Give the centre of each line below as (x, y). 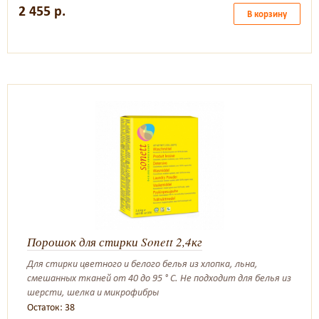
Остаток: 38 (51, 307)
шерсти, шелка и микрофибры (93, 292)
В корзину (267, 14)
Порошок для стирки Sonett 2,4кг (115, 242)
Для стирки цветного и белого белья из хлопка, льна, (142, 264)
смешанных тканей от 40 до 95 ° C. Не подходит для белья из (159, 278)
